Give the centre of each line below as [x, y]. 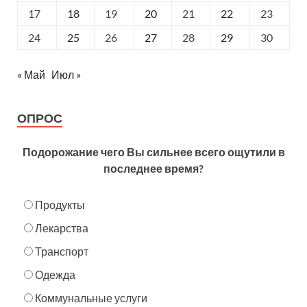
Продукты [60, 205]
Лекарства [62, 228]
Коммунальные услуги [91, 298]
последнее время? [153, 169]
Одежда [55, 275]
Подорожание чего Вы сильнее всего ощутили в [153, 152]
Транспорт [62, 251]
